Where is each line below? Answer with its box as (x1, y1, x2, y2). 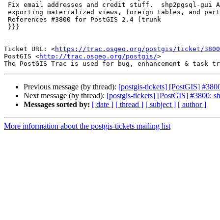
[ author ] (178, 100, 206, 109)
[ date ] (92, 100, 113, 109)
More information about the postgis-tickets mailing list (4, 122, 170, 131)
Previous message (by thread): (24, 82, 118, 91)
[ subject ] (145, 100, 176, 109)
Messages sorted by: (24, 100, 90, 109)
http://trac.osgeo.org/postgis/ (39, 53, 157, 60)
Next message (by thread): (24, 91, 107, 100)
